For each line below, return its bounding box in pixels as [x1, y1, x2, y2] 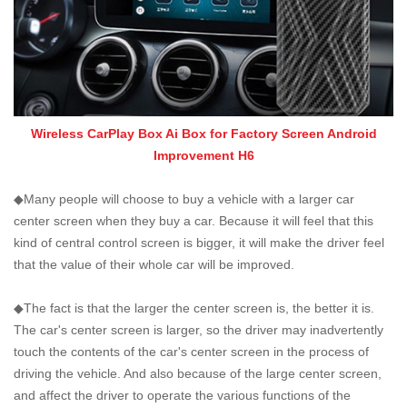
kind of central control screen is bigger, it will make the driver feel [14, 234, 384, 250]
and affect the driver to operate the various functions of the [14, 387, 351, 402]
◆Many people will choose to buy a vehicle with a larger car [14, 191, 354, 206]
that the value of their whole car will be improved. [14, 256, 294, 272]
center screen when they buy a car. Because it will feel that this [14, 213, 373, 228]
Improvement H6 [153, 147, 254, 163]
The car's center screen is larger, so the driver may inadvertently [14, 322, 383, 337]
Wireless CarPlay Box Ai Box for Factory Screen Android [30, 125, 377, 141]
